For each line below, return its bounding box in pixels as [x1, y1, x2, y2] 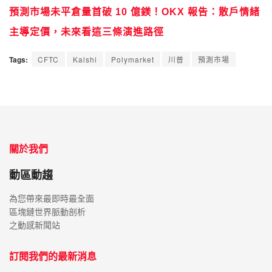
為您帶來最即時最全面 [9, 192, 94, 205]
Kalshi [73, 54, 97, 65]
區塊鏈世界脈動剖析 [9, 205, 86, 218]
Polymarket [111, 54, 154, 65]
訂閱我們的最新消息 [9, 250, 97, 263]
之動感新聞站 [9, 219, 60, 231]
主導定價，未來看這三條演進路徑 [9, 27, 164, 38]
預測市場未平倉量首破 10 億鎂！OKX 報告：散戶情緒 [9, 7, 260, 18]
